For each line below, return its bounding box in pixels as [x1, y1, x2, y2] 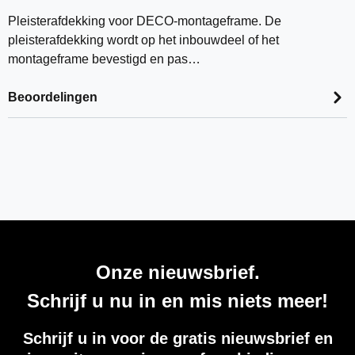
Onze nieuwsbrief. [95, 261, 260, 283]
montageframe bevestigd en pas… [8, 52, 200, 66]
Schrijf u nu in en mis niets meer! [27, 290, 328, 311]
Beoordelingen [8, 90, 97, 104]
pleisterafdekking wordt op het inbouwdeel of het [8, 33, 279, 47]
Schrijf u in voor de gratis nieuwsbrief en [22, 330, 333, 347]
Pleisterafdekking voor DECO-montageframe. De [8, 14, 281, 28]
